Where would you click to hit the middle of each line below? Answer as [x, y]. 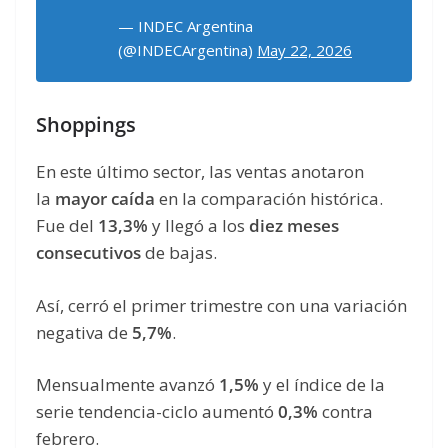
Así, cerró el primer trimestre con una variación [221, 305]
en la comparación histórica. [269, 199]
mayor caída [105, 199]
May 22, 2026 [304, 50]
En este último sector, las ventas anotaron [200, 172]
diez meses [294, 226]
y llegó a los [198, 226]
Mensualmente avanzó [127, 385]
